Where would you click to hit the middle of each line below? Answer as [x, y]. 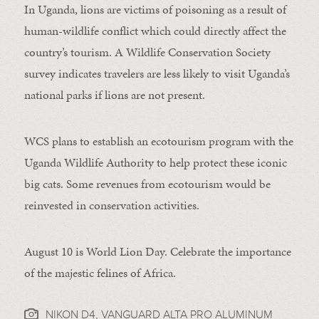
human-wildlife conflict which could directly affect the [155, 31]
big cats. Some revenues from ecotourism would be [147, 184]
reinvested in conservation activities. [111, 205]
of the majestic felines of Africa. [100, 273]
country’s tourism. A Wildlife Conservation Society [147, 52]
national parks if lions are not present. [114, 95]
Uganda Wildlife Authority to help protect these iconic [155, 163]
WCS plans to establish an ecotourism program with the [158, 141]
